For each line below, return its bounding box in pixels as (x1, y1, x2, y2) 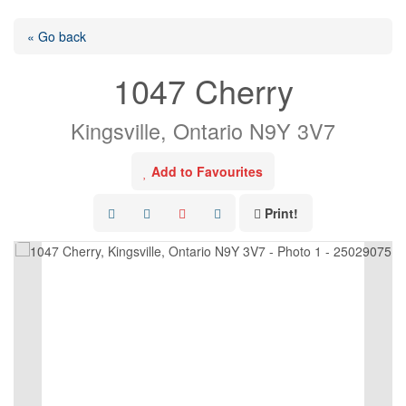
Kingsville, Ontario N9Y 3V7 (71, 115, 335, 146)
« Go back (27, 27, 86, 45)
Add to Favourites (151, 162, 263, 180)
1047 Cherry (112, 67, 294, 113)
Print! (265, 204, 298, 222)
